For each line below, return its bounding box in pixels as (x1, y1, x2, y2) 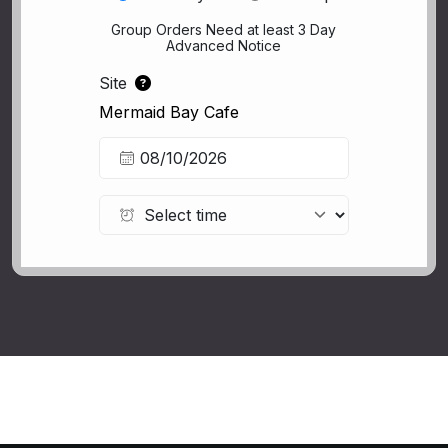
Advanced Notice (166, 36, 282, 54)
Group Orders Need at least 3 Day (111, 20, 337, 38)
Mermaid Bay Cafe (99, 101, 240, 122)
